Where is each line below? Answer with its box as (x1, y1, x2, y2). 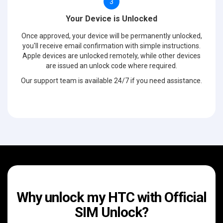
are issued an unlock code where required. (46, 61, 177, 70)
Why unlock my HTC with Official (16, 189, 207, 206)
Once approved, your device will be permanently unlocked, (21, 31, 202, 40)
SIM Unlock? (75, 204, 148, 221)
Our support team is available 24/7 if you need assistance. (21, 76, 202, 85)
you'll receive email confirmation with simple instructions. (22, 41, 201, 50)
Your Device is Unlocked (66, 13, 157, 23)
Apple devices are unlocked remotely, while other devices (22, 51, 201, 60)
